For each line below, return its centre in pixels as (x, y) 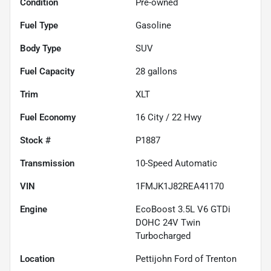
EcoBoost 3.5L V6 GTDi (183, 209)
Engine (34, 209)
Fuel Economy (48, 117)
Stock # (35, 140)
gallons (161, 71)
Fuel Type (39, 25)
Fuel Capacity (47, 71)
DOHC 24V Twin (168, 222)
